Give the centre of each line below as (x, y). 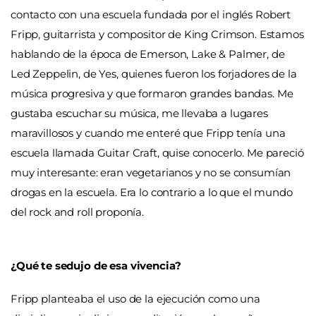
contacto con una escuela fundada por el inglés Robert (151, 15)
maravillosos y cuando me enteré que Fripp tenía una (148, 133)
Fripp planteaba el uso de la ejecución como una (135, 299)
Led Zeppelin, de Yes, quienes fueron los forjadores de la (154, 74)
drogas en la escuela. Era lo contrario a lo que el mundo (152, 193)
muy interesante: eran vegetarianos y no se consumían (151, 173)
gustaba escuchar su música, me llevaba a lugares (139, 114)
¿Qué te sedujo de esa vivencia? (96, 265)
